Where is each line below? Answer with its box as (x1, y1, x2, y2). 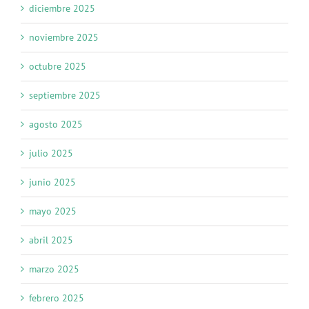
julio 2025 (29, 147, 73, 160)
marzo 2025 (29, 263, 79, 276)
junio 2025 (29, 176, 76, 189)
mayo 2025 (29, 205, 77, 218)
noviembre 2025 (29, 31, 99, 44)
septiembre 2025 (29, 89, 101, 102)
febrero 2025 (29, 292, 84, 305)
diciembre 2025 (29, 2, 95, 15)
